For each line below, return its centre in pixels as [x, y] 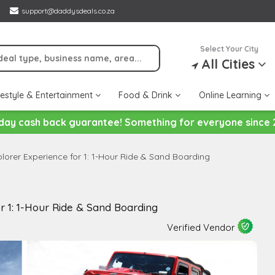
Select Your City [229, 49]
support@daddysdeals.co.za [68, 11]
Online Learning [231, 95]
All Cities [228, 64]
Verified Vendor [202, 227]
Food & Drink [147, 95]
